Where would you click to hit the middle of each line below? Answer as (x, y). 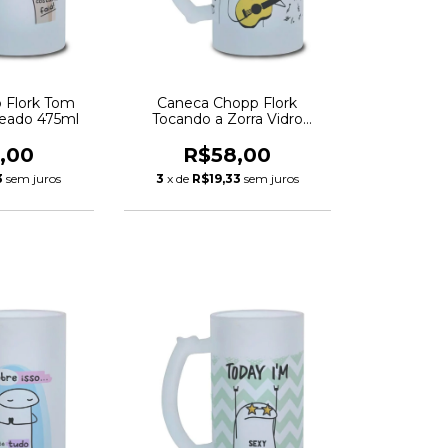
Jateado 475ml (227, 134)
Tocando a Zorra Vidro (227, 118)
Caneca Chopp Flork (227, 102)
